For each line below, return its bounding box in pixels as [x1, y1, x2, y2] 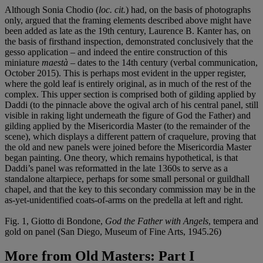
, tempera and [208, 215, 258, 226]
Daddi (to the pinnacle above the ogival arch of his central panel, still [5, 99, 258, 110]
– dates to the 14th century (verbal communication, [68, 57, 258, 68]
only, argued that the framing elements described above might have [5, 15, 251, 25]
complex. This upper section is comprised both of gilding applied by [5, 89, 256, 99]
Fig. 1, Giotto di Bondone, [5, 215, 105, 226]
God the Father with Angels [105, 215, 208, 226]
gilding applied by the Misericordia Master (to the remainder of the [5, 120, 250, 131]
